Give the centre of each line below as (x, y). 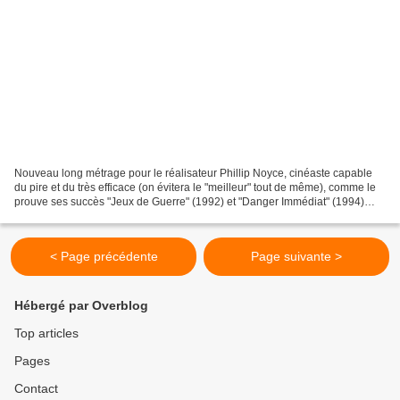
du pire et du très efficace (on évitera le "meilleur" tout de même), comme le (195, 188)
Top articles (46, 333)
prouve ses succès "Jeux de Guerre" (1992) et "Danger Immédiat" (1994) (189, 202)
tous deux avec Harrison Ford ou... (97, 217)
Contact (36, 389)
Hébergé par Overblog (81, 306)
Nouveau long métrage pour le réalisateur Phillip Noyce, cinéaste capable (193, 174)
